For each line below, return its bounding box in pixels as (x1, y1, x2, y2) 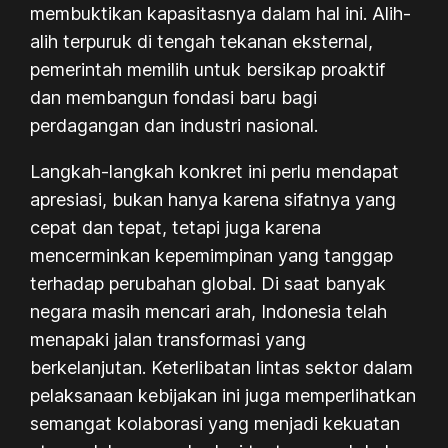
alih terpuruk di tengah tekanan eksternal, (30, 30, 374, 52)
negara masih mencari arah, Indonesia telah (30, 300, 388, 322)
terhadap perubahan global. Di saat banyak (30, 272, 387, 294)
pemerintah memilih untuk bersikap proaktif (30, 58, 386, 80)
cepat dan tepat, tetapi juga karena (30, 216, 322, 238)
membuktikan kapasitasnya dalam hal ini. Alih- (30, 2, 412, 24)
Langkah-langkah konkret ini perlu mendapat (30, 160, 400, 182)
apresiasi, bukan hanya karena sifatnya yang (30, 188, 397, 210)
